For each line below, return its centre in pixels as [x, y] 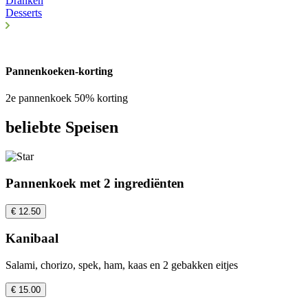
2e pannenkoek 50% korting [67, 98]
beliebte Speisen [62, 128]
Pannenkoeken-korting [59, 71]
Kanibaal [32, 239]
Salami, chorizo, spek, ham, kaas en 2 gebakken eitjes [122, 265]
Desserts [24, 12]
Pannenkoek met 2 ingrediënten [95, 183]
